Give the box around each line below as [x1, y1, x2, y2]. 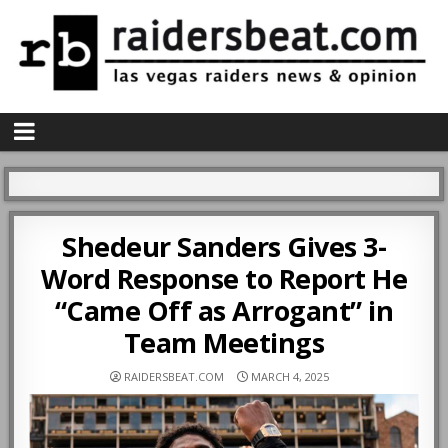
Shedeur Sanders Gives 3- [62, 228, 386, 266]
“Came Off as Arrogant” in [54, 292, 394, 330]
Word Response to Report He [41, 260, 407, 298]
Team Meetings [123, 324, 325, 362]
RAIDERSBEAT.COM [123, 369, 224, 385]
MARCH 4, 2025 [247, 369, 329, 385]
